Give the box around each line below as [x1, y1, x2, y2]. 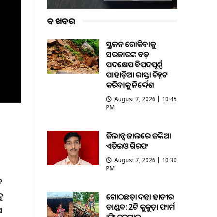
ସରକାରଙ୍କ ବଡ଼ [106, 49, 149, 60]
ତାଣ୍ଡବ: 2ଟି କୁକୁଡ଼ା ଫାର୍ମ [106, 201, 175, 213]
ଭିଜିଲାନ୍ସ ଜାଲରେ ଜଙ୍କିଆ [106, 130, 171, 141]
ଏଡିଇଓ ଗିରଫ [106, 140, 148, 152]
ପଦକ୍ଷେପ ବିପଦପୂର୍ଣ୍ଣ [106, 59, 163, 70]
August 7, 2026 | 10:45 [114, 95, 177, 104]
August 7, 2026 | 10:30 [114, 156, 177, 165]
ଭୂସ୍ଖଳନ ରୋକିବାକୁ [106, 39, 156, 50]
